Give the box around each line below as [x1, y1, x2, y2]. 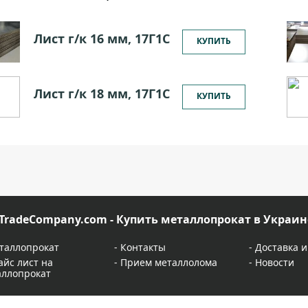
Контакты [120, 241, 166, 254]
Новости [255, 256, 294, 269]
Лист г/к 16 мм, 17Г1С [34, 30, 170, 47]
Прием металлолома [120, 256, 217, 269]
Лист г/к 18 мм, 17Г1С [34, 85, 170, 102]
